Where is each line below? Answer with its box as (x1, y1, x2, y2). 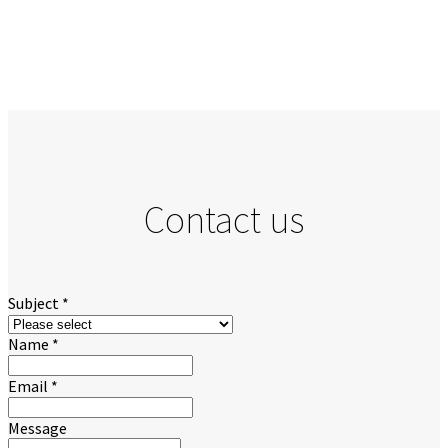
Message (8, 418, 67, 439)
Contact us (144, 196, 304, 244)
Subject (8, 293, 62, 314)
